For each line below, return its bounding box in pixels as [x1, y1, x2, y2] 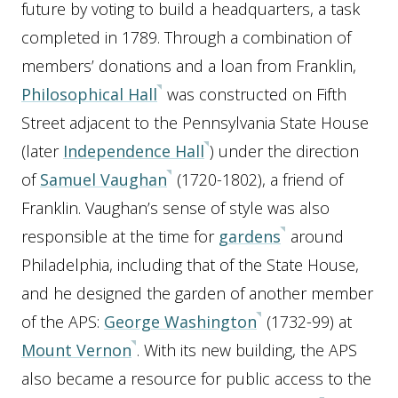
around [286, 226, 344, 247]
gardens [219, 226, 281, 247]
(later [21, 140, 63, 162]
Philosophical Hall [21, 84, 157, 105]
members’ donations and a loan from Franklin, [21, 55, 356, 76]
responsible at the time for [21, 226, 219, 247]
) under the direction [210, 140, 359, 162]
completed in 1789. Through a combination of [21, 27, 351, 48]
